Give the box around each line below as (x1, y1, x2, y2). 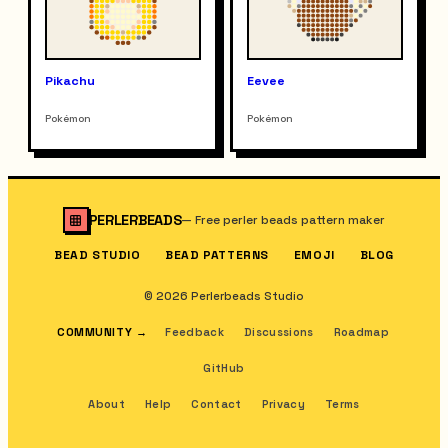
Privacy (261, 397, 306, 412)
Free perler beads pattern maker (195, 212, 386, 229)
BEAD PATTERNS (165, 247, 270, 264)
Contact (191, 397, 242, 412)
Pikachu (45, 72, 95, 89)
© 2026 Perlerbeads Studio (144, 288, 304, 303)
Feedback (165, 325, 224, 340)
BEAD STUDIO (53, 247, 141, 264)
